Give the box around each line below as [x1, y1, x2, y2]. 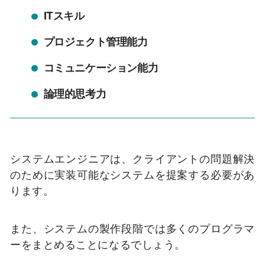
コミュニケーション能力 [43, 62, 159, 75]
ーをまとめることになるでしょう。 [10, 238, 186, 251]
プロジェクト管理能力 [43, 35, 148, 49]
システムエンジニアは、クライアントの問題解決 [10, 152, 255, 166]
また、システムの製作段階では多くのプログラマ [10, 222, 255, 235]
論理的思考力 [43, 88, 106, 101]
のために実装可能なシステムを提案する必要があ [10, 168, 255, 182]
